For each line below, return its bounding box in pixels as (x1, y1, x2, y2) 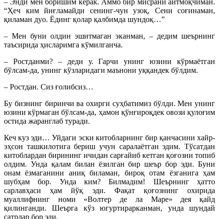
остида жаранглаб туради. (4, 117, 90, 126)
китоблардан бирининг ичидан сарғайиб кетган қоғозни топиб (4, 151, 215, 160)
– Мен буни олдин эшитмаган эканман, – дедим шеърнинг (4, 32, 215, 41)
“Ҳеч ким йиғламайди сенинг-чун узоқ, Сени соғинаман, (4, 6, 215, 15)
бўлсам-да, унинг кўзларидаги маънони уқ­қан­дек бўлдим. (4, 66, 198, 75)
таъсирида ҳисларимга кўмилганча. (4, 41, 123, 49)
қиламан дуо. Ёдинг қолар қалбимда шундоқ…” (4, 15, 165, 24)
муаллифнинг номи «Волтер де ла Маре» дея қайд (4, 195, 215, 204)
